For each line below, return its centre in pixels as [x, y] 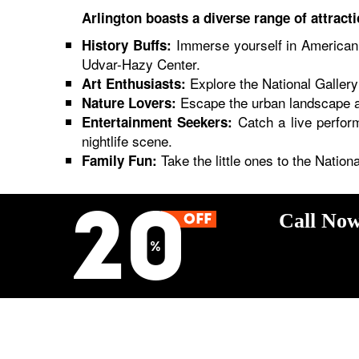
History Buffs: [127, 45]
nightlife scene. [127, 141]
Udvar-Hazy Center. [141, 64]
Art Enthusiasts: [134, 83]
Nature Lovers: [129, 103]
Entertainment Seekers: [157, 122]
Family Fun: [119, 160]
